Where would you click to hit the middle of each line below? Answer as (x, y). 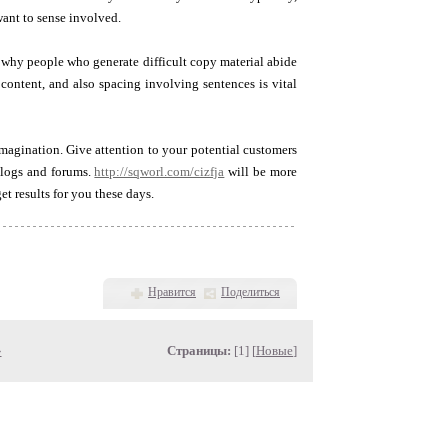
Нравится (172, 292)
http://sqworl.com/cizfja (159, 171)
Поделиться (250, 292)
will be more (260, 171)
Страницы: (199, 350)
